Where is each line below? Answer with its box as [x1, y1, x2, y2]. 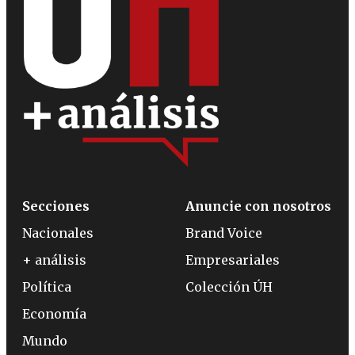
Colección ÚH [185, 278, 273, 295]
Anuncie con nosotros [185, 197, 331, 214]
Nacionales [22, 224, 94, 241]
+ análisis [22, 251, 86, 268]
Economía [22, 305, 86, 322]
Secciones [22, 197, 90, 214]
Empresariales [185, 251, 280, 268]
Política [22, 278, 71, 295]
